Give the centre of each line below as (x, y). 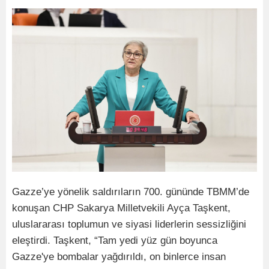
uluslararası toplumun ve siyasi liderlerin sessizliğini (129, 224)
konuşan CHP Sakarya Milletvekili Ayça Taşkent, (121, 208)
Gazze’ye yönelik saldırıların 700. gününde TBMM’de (131, 192)
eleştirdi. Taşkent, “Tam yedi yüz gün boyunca (115, 240)
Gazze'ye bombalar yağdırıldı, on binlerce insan (119, 257)
